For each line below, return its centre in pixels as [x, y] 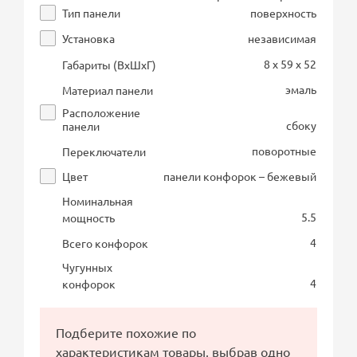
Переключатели [104, 151]
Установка [89, 38]
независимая [282, 38]
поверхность [284, 12]
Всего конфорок [106, 243]
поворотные [284, 150]
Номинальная [98, 200]
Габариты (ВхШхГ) [110, 64]
